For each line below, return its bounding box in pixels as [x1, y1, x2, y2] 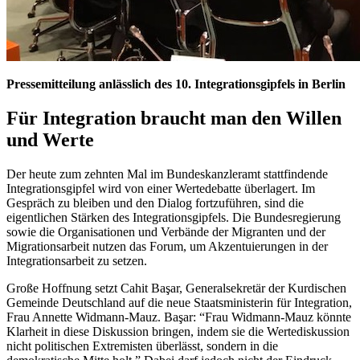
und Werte [6, 129, 94, 151]
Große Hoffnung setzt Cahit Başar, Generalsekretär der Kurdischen [6, 281, 346, 296]
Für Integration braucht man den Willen [6, 108, 342, 129]
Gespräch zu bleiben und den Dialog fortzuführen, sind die [6, 196, 304, 211]
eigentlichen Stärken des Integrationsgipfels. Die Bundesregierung [6, 211, 341, 225]
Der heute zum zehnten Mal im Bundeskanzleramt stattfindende [6, 167, 328, 182]
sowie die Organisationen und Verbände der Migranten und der [6, 225, 325, 239]
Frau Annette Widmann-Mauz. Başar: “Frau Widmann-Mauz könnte [6, 310, 351, 325]
